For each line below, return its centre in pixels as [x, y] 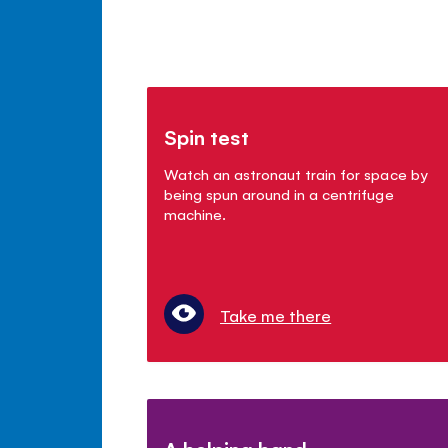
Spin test [207, 137]
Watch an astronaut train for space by [296, 174]
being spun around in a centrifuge [279, 194]
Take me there [276, 315]
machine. [195, 214]
